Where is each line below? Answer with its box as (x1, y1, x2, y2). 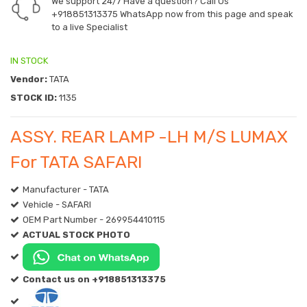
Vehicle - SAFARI (23, 199, 91, 210)
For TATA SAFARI (10, 152, 143, 173)
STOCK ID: (10, 93, 57, 103)
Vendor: (10, 74, 47, 85)
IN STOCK (10, 56, 48, 66)
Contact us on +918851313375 (23, 274, 166, 285)
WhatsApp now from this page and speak (118, 9, 293, 20)
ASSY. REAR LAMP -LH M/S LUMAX (10, 127, 288, 147)
